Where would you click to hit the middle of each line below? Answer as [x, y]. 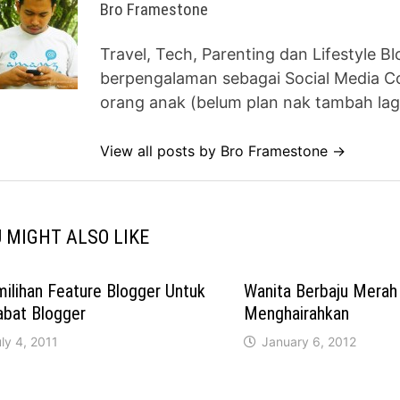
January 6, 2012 [308, 342]
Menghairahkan [296, 314]
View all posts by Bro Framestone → [223, 151]
